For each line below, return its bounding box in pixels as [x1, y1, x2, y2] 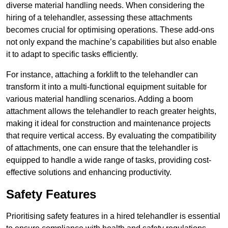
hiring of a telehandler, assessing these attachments [6, 13, 192, 22]
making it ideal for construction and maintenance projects [6, 119, 211, 128]
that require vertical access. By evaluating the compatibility [6, 131, 216, 140]
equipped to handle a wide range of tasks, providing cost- [6, 156, 211, 165]
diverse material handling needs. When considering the [6, 1, 205, 10]
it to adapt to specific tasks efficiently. [6, 50, 138, 59]
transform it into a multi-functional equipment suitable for [6, 82, 207, 92]
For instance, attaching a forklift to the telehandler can [6, 70, 198, 79]
